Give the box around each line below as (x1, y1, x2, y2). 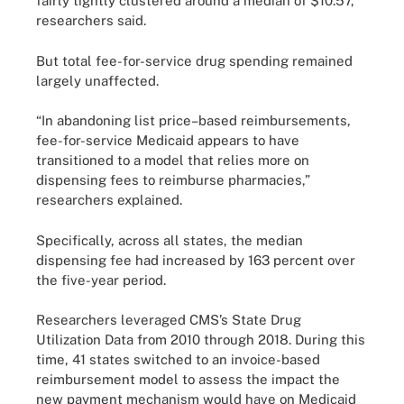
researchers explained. (36, 192, 182, 207)
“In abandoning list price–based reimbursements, (36, 113, 351, 128)
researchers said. (36, 13, 150, 28)
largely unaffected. (36, 72, 159, 88)
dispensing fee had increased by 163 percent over (36, 252, 355, 268)
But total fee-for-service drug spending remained (36, 52, 353, 69)
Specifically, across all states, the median (36, 232, 303, 248)
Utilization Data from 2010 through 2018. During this (36, 332, 365, 347)
